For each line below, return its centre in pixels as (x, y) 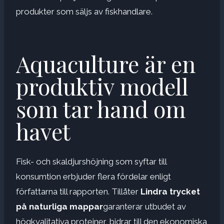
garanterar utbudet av (144, 206)
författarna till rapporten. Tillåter (77, 191)
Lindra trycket (169, 191)
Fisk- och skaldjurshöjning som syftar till (91, 161)
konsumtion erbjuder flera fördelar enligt (93, 176)
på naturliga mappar (59, 206)
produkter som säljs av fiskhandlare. (84, 11)
